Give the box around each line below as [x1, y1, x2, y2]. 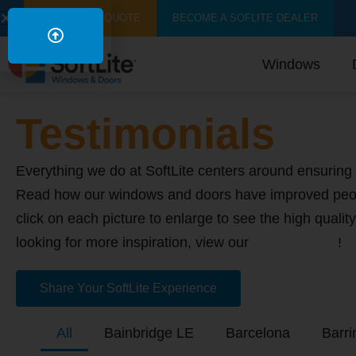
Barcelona [225, 325, 290, 341]
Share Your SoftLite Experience [40, 281, 217, 295]
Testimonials [16, 110, 275, 157]
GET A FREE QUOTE [40, 12, 141, 24]
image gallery [253, 234, 338, 250]
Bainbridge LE [103, 325, 194, 341]
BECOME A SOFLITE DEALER [172, 12, 318, 24]
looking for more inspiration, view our [16, 234, 253, 250]
